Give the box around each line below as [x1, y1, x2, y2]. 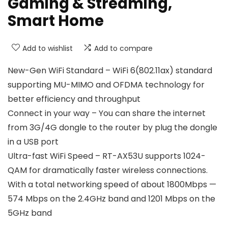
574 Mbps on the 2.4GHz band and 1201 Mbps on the [8, 193, 215, 205]
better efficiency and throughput [8, 93, 140, 105]
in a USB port [8, 136, 59, 148]
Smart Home [8, 11, 104, 32]
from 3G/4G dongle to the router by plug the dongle [8, 122, 217, 134]
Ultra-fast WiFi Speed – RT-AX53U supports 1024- [8, 150, 206, 162]
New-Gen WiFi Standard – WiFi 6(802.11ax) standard [8, 65, 212, 77]
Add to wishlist [22, 43, 73, 54]
